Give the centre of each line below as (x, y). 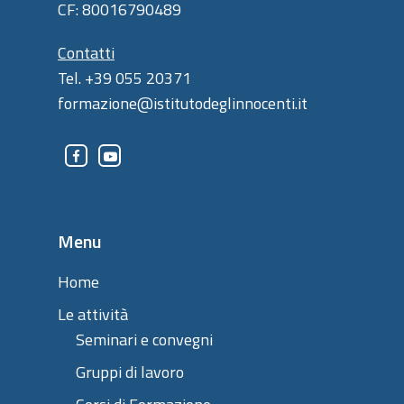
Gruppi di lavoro (130, 372)
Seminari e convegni (144, 340)
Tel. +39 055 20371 (124, 78)
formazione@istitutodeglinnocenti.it (183, 103)
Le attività (93, 314)
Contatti (86, 53)
